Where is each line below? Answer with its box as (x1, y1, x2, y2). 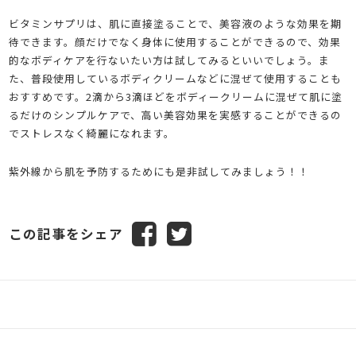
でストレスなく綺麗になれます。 (9, 125, 176, 141)
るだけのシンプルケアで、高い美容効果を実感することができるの (9, 106, 342, 122)
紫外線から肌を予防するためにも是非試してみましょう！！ (9, 164, 310, 180)
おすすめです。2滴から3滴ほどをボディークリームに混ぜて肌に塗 (9, 88, 343, 104)
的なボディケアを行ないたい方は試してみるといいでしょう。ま (9, 52, 331, 68)
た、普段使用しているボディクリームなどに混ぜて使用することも (9, 70, 342, 86)
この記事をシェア (9, 224, 124, 244)
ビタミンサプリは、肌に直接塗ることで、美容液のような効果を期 (9, 15, 342, 31)
